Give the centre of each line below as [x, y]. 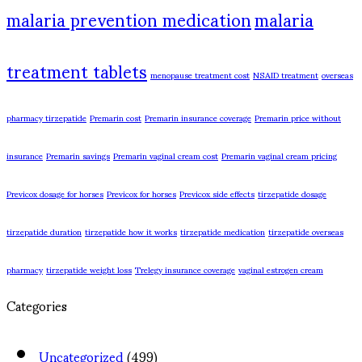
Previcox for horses [141, 193]
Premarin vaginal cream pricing [279, 155]
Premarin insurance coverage [198, 117]
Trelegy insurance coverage [185, 269]
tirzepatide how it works [131, 231]
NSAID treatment [286, 74]
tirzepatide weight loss [89, 269]
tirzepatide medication [223, 231]
